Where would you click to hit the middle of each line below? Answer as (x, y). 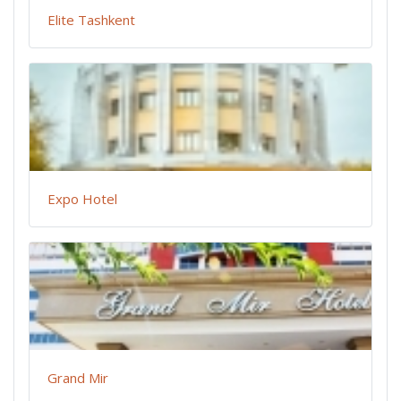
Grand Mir (78, 378)
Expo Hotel (82, 199)
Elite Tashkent (91, 20)
